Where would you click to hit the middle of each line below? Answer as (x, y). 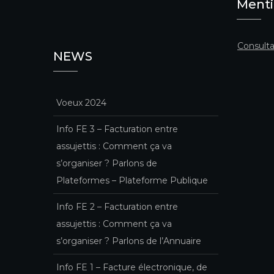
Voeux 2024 (81, 102)
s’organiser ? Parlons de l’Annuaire (129, 241)
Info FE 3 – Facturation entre (117, 129)
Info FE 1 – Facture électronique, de (132, 267)
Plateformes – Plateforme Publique (132, 180)
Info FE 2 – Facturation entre (117, 206)
